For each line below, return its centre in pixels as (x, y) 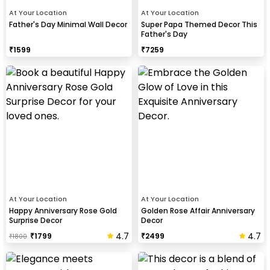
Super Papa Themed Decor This (199, 24)
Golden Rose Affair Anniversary (198, 210)
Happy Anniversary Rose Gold (63, 210)
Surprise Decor (36, 220)
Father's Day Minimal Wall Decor (68, 24)
